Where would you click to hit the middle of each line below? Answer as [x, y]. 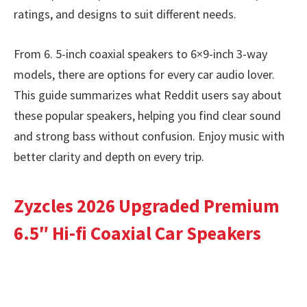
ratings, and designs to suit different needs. [125, 14]
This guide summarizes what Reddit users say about [148, 95]
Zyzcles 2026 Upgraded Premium [147, 206]
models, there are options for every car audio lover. [144, 74]
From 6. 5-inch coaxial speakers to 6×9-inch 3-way [140, 53]
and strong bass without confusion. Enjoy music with [149, 136]
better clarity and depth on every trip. [109, 156]
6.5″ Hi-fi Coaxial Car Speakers [137, 233]
